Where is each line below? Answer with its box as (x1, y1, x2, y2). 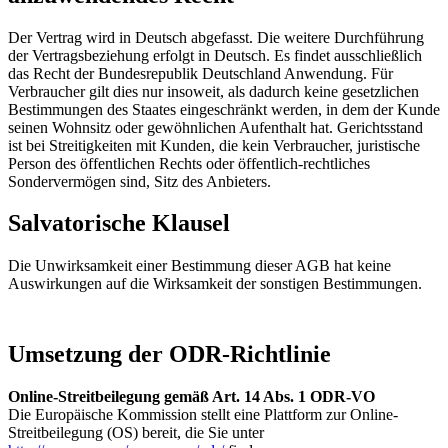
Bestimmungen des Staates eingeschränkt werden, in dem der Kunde (8, 100, 440, 118)
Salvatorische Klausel (8, 210, 230, 237)
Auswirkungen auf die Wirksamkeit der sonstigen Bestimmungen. (8, 275, 422, 293)
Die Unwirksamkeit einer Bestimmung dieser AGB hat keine (8, 257, 391, 275)
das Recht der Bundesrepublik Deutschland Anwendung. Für (8, 64, 393, 82)
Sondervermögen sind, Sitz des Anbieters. (8, 172, 271, 190)
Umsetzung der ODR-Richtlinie (8, 341, 331, 368)
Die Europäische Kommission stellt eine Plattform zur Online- (8, 406, 398, 424)
